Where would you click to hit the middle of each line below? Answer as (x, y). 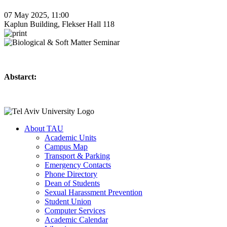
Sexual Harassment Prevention (93, 192)
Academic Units (70, 137)
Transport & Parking (77, 156)
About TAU (44, 128)
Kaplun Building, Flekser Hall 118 (59, 24)
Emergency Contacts (78, 165)
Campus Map (66, 146)
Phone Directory (71, 174)
